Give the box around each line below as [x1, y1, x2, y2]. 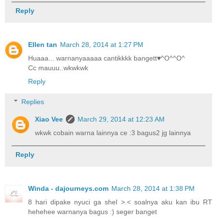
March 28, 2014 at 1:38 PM [111, 185, 195, 193]
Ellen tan [28, 41, 57, 49]
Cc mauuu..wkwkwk [28, 64, 88, 72]
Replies [21, 98, 45, 106]
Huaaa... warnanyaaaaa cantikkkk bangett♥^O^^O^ [28, 54, 185, 62]
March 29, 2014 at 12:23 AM [77, 115, 165, 124]
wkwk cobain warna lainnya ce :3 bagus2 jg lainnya [35, 129, 191, 137]
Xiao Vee [35, 115, 63, 124]
